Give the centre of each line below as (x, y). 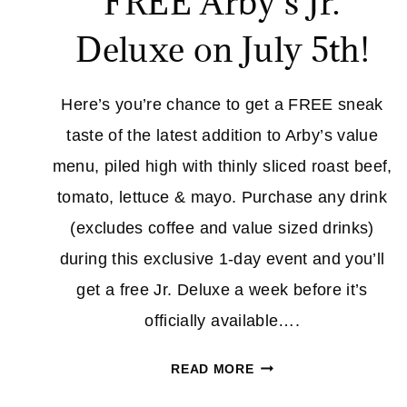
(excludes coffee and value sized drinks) (222, 228)
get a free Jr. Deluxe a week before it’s (222, 290)
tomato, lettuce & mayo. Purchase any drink (223, 197)
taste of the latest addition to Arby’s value (223, 135)
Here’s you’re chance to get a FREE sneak (222, 104)
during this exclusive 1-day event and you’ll (222, 259)
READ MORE (213, 369)
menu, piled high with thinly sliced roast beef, (222, 166)
